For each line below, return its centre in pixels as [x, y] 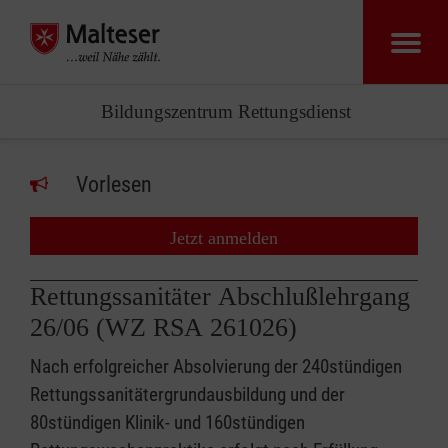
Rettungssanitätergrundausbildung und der [187, 394]
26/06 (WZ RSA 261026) [163, 327]
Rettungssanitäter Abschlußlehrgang [220, 296]
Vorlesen [114, 184]
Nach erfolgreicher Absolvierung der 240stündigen [216, 366]
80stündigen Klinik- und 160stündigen [167, 422]
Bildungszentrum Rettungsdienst [226, 111]
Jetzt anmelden [224, 238]
